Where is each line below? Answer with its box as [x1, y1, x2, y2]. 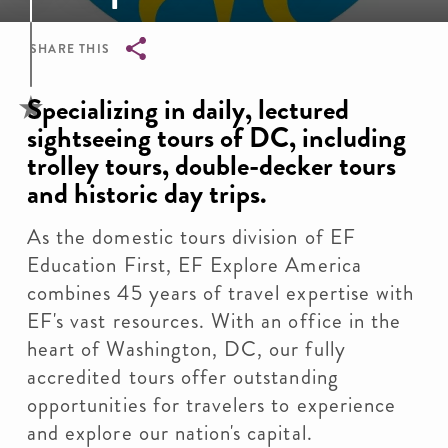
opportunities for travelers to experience [27, 390, 397, 420]
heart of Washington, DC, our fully [27, 334, 346, 364]
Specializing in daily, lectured [27, 90, 349, 130]
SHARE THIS [30, 40, 110, 58]
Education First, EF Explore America [27, 250, 362, 280]
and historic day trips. [27, 174, 267, 214]
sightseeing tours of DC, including [27, 118, 406, 158]
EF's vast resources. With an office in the [27, 306, 402, 336]
